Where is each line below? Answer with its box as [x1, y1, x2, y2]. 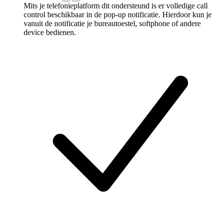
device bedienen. [24, 28, 76, 37]
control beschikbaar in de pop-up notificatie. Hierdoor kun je [24, 10, 212, 19]
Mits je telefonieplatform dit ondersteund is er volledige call [24, 1, 208, 10]
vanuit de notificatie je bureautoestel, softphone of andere [24, 19, 201, 28]
